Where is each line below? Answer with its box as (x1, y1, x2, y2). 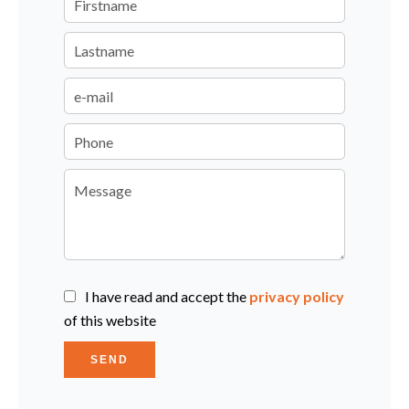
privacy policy (249, 288, 344, 305)
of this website (64, 311, 156, 329)
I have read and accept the (85, 288, 249, 305)
